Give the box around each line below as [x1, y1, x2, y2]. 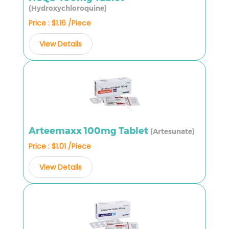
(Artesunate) [150, 127, 195, 135]
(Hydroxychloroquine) [29, 4, 107, 12]
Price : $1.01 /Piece [29, 141, 91, 151]
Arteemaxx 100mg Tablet [29, 125, 150, 136]
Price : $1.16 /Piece [29, 17, 91, 28]
